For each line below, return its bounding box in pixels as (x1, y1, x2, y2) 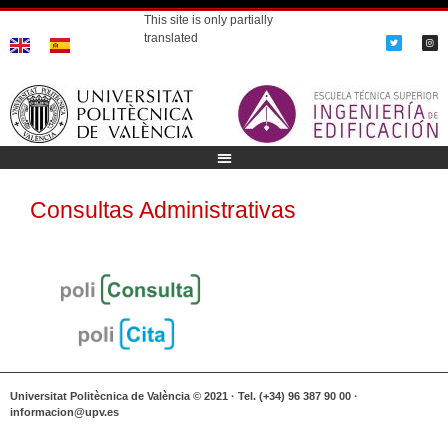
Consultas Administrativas (30, 196, 296, 223)
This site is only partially (144, 13, 274, 27)
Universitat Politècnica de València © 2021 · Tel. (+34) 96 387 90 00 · (10, 389, 358, 402)
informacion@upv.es (10, 405, 119, 418)
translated (144, 31, 199, 45)
